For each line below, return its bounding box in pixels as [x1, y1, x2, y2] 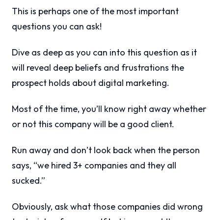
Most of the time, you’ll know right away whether [12, 103, 206, 114]
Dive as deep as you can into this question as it [12, 47, 197, 58]
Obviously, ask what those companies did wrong [12, 201, 203, 212]
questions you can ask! [12, 21, 102, 32]
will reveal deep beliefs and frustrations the [12, 62, 184, 73]
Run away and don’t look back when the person [12, 144, 200, 156]
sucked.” [12, 175, 45, 186]
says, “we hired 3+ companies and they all [12, 160, 176, 171]
